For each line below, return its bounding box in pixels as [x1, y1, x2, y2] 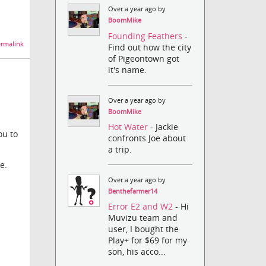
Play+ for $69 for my [108, 235, 188, 246]
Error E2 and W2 [108, 201, 176, 213]
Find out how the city [108, 41, 192, 53]
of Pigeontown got [108, 52, 180, 64]
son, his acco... [108, 246, 166, 258]
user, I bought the [108, 223, 179, 235]
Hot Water [108, 121, 151, 132]
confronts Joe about [108, 132, 186, 144]
